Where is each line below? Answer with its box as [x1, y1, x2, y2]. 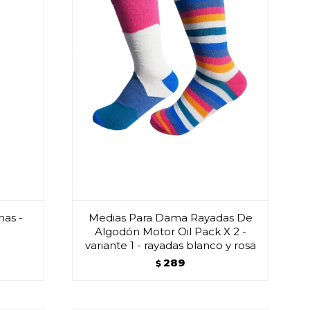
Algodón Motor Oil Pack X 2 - [94, 224, 246, 238]
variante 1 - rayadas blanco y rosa [84, 238, 256, 252]
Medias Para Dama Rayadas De [88, 210, 253, 224]
